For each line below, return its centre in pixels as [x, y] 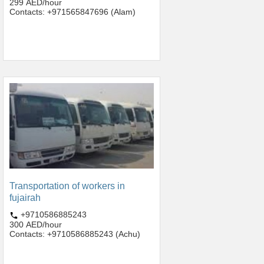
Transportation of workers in [67, 186]
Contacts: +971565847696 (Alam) [72, 11]
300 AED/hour [36, 224]
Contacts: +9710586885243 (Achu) [75, 234]
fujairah [25, 198]
